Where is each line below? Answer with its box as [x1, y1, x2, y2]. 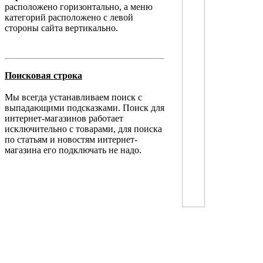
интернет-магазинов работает [5, 113, 123, 123]
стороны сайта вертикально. [5, 23, 118, 33]
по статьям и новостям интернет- [5, 134, 137, 144]
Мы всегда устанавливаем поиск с [5, 92, 142, 102]
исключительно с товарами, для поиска [5, 123, 162, 134]
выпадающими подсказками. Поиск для [5, 102, 164, 113]
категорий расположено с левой [5, 12, 133, 23]
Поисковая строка [5, 70, 82, 80]
